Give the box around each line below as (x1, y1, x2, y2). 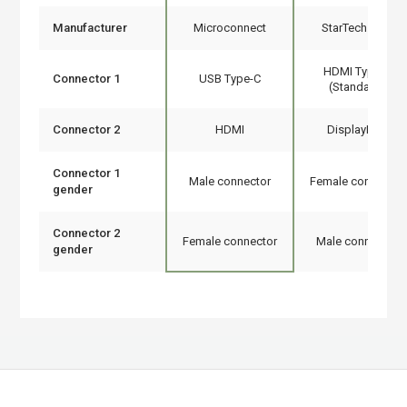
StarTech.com (321, 21, 393, 35)
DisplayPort (327, 123, 388, 136)
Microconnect (193, 21, 266, 35)
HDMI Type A (323, 65, 392, 78)
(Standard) (329, 80, 386, 94)
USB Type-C (198, 72, 261, 85)
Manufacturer (52, 21, 127, 35)
